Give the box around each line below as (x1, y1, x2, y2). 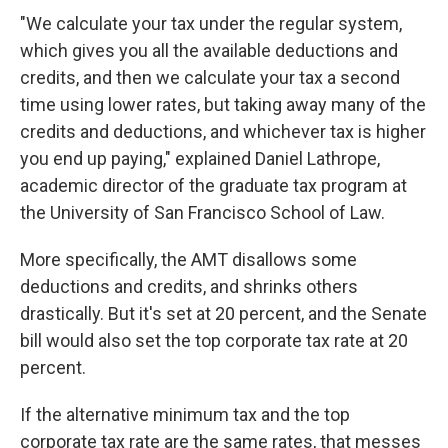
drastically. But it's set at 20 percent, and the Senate (20, 303, 427, 325)
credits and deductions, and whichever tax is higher (20, 121, 426, 143)
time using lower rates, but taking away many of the (20, 94, 426, 116)
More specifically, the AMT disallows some (20, 249, 357, 271)
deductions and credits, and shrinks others (20, 276, 358, 298)
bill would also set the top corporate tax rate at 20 (20, 330, 408, 352)
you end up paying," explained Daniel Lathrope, (20, 148, 380, 170)
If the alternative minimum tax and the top (20, 404, 350, 426)
